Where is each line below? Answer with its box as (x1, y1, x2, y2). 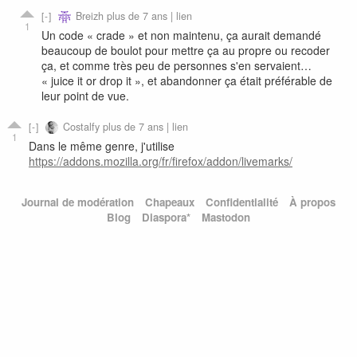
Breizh (75, 7, 104, 23)
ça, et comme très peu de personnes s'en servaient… (41, 57, 312, 73)
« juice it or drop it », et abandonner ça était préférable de (41, 72, 332, 88)
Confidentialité (206, 194, 278, 210)
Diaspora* (142, 210, 190, 226)
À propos (289, 194, 335, 210)
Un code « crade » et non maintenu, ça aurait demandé (41, 26, 321, 43)
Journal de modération (22, 194, 134, 210)
